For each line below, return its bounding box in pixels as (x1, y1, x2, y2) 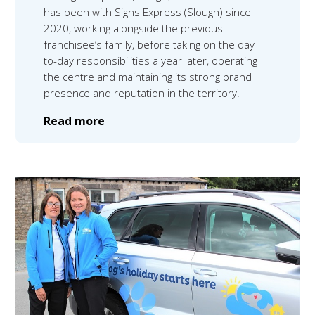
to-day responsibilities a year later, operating (44, 53, 258, 68)
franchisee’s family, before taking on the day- (44, 37, 259, 52)
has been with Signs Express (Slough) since (44, 5, 252, 20)
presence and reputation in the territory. (44, 86, 240, 101)
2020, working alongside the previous (44, 21, 224, 36)
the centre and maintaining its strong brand (44, 70, 252, 84)
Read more (44, 113, 105, 129)
